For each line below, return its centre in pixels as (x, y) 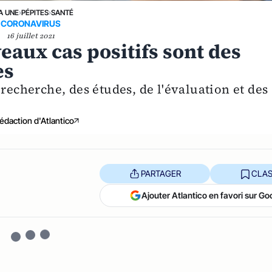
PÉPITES (35, 12)
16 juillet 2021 (30, 36)
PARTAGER (161, 174)
